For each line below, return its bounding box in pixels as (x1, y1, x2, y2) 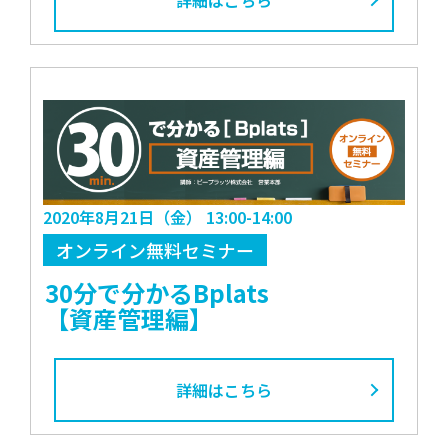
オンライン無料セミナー (55, 237, 254, 264)
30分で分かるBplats (45, 275, 270, 311)
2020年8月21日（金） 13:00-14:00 (42, 205, 292, 230)
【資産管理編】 (45, 301, 214, 337)
